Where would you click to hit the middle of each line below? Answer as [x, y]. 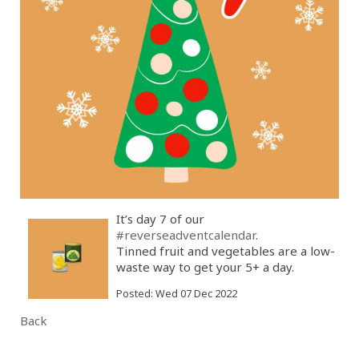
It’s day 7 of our [160, 219]
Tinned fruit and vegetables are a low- [225, 251]
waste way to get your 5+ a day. [205, 267]
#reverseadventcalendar [186, 235]
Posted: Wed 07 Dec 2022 [176, 294]
